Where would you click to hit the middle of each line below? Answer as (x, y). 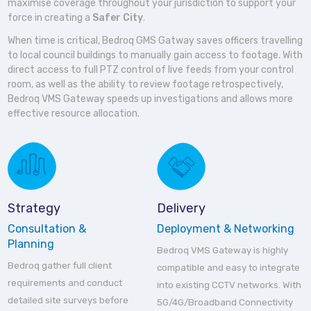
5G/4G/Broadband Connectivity (225, 303)
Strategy (34, 209)
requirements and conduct (65, 283)
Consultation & (47, 229)
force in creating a (50, 18)
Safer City (118, 18)
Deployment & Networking (226, 229)
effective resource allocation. (74, 114)
